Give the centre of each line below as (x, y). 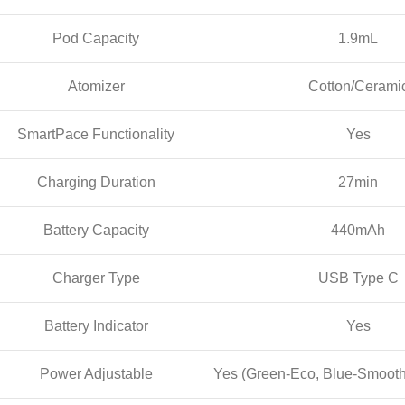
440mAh (358, 230)
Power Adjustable (96, 373)
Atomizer (96, 86)
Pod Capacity (96, 38)
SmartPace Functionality (96, 134)
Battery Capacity (96, 230)
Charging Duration (96, 182)
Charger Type (96, 278)
